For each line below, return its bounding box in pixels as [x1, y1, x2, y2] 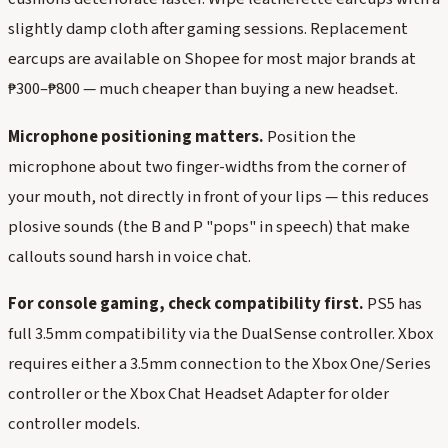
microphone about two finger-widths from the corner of [8, 154, 406, 179]
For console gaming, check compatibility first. [8, 292, 364, 317]
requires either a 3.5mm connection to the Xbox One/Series [8, 352, 431, 377]
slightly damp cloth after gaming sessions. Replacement [8, 16, 408, 41]
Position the [264, 124, 356, 149]
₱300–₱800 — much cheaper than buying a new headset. [8, 76, 398, 101]
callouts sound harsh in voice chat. [8, 244, 251, 269]
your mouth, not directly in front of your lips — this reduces [8, 184, 429, 209]
